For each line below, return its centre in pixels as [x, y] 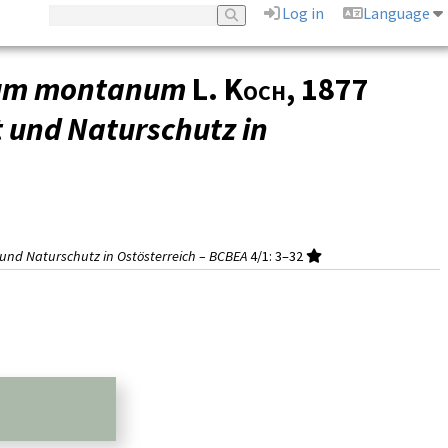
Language [397, 13]
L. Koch [239, 89]
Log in [303, 13]
